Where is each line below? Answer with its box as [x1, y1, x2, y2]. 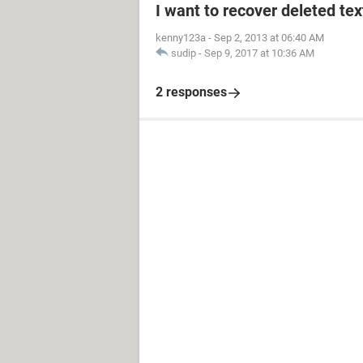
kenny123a [156, 32, 206, 44]
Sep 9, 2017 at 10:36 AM [204, 47, 314, 59]
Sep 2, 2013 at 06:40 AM [214, 32, 324, 44]
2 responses [156, 84, 227, 100]
